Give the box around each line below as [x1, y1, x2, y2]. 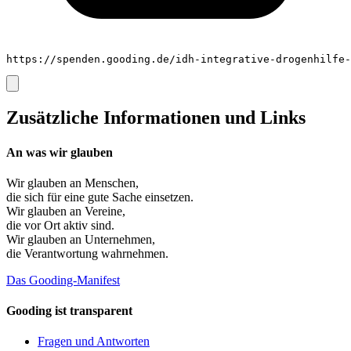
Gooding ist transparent [6, 304, 132, 318]
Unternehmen [85, 232, 152, 246]
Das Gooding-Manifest [6, 273, 120, 287]
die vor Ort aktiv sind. [6, 218, 114, 232]
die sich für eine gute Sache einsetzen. [6, 190, 194, 204]
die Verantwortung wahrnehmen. [6, 246, 168, 260]
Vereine [85, 204, 122, 218]
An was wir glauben [6, 145, 113, 159]
